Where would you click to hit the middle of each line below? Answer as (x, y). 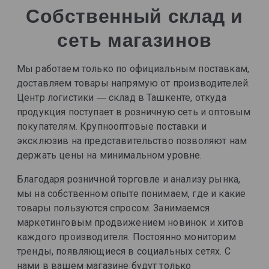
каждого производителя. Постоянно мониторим (126, 237)
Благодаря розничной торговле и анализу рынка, (129, 179)
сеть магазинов (134, 40)
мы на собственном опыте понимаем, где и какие (131, 194)
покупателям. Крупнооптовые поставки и (112, 126)
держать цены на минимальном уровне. (110, 155)
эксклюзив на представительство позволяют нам (132, 141)
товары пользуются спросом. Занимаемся (113, 208)
